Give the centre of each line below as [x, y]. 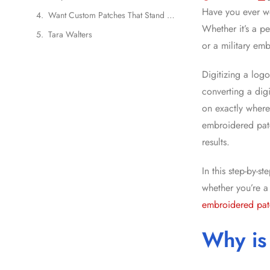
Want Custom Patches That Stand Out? [171, 15]
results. [215, 142]
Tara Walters [70, 34]
